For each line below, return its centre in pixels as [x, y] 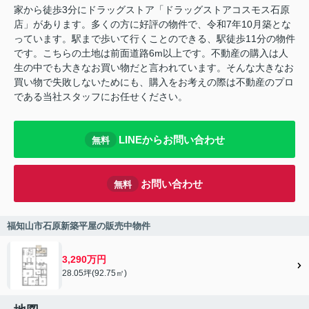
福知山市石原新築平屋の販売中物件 [79, 226]
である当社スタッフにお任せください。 [101, 97]
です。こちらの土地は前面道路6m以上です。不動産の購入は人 [151, 53]
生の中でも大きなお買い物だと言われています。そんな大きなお [154, 68]
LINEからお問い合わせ [171, 139]
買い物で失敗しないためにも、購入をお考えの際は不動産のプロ [154, 82]
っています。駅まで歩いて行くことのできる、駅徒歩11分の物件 [154, 39]
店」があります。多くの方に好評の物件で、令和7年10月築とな [152, 24]
